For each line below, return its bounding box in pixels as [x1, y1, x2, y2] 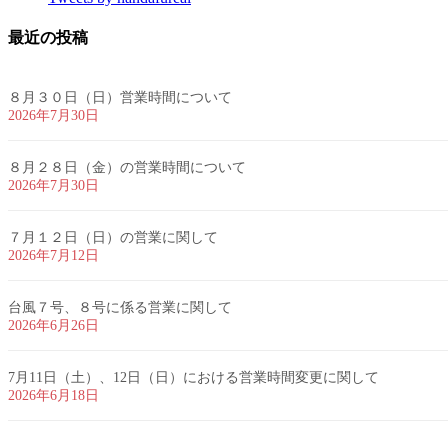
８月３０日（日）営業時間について [8, 89, 232, 105]
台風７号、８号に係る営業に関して [8, 299, 232, 315]
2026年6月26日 [8, 317, 99, 333]
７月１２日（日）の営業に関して [8, 229, 218, 245]
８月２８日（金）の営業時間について [8, 159, 246, 175]
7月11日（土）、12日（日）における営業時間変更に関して [8, 369, 379, 385]
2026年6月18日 [8, 387, 99, 403]
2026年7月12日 [8, 247, 99, 263]
